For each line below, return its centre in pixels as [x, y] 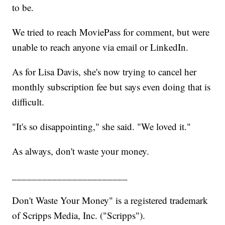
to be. [23, 8]
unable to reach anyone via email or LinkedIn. [100, 47]
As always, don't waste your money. [81, 151]
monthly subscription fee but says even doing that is [111, 87]
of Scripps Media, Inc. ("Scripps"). [79, 215]
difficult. [28, 102]
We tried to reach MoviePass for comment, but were [111, 32]
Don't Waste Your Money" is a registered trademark [110, 200]
